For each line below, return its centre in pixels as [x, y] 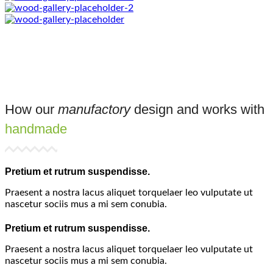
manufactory [94, 109]
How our [31, 109]
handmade [36, 129]
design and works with [197, 109]
